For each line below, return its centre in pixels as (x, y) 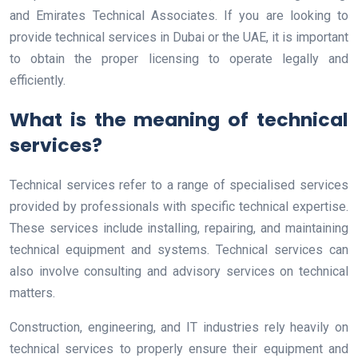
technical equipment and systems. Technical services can (179, 249)
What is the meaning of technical (179, 119)
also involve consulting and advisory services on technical (179, 271)
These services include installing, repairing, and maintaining (179, 228)
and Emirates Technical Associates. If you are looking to (179, 15)
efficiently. (38, 80)
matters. (32, 292)
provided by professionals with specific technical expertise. (179, 206)
